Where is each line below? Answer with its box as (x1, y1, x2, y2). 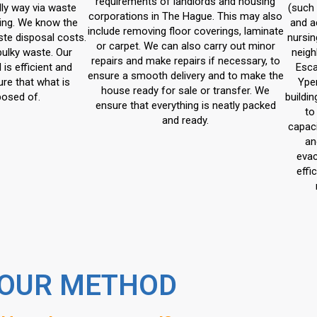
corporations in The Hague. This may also (88, 10, 282, 23)
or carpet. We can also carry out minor (96, 40, 275, 52)
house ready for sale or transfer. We (101, 84, 270, 97)
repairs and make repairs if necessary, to (91, 54, 280, 67)
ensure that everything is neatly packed (95, 99, 276, 112)
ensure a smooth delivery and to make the (87, 69, 284, 82)
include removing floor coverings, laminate (87, 25, 284, 38)
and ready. (162, 114, 209, 127)
